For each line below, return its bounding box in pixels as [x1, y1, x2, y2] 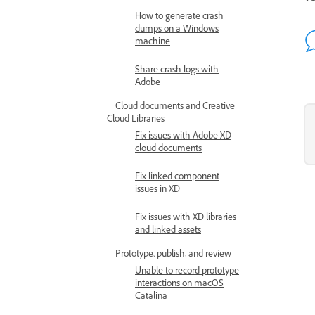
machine [135, 36, 170, 50]
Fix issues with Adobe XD [135, 130, 231, 144]
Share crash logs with [135, 64, 219, 78]
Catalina [135, 290, 167, 304]
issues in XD [135, 184, 180, 198]
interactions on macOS [135, 278, 224, 292]
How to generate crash [135, 11, 224, 25]
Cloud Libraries [107, 113, 165, 127]
